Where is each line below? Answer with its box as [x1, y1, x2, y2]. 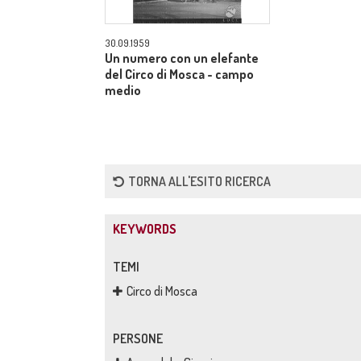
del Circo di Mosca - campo [105, 66, 254, 82]
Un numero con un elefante [105, 50, 259, 66]
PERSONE [113, 330, 163, 346]
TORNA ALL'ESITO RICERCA [128, 173, 271, 189]
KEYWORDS [113, 221, 176, 237]
